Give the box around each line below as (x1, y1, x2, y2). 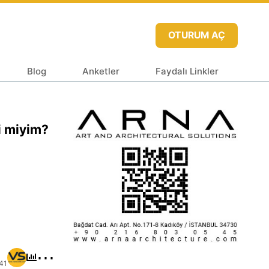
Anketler (82, 65, 119, 77)
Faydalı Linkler (156, 65, 219, 77)
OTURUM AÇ (168, 29, 225, 41)
